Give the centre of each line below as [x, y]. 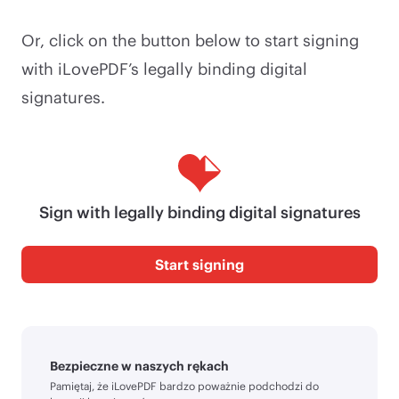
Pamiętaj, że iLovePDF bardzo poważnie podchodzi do [184, 385]
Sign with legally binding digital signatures [199, 212]
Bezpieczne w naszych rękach [139, 365]
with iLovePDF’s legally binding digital [164, 68]
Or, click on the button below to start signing [190, 40]
